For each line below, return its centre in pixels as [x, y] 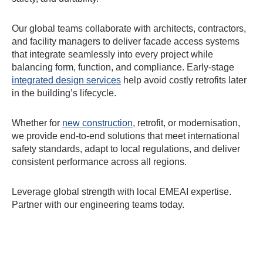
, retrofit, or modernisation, [186, 123]
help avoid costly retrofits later [184, 80]
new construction [97, 123]
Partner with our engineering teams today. [98, 205]
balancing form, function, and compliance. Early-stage [123, 68]
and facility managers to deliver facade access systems [126, 42]
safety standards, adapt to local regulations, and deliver [126, 149]
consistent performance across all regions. [99, 162]
